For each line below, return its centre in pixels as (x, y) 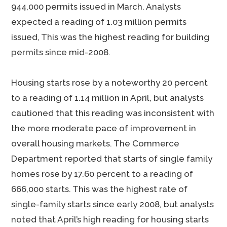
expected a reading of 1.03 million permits (99, 22)
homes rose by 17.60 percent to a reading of (102, 174)
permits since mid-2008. (61, 52)
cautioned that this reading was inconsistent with (113, 113)
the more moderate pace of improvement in (104, 128)
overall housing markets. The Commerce (96, 143)
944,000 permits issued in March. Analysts (96, 7)
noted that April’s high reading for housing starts (110, 219)
